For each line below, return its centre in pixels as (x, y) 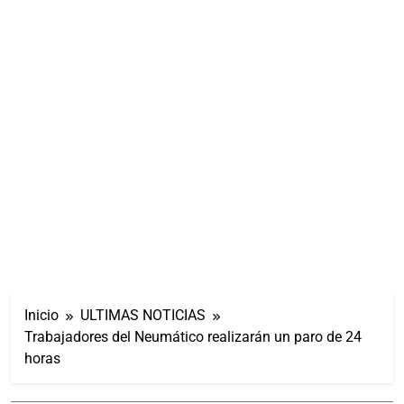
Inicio (41, 315)
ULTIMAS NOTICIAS (143, 315)
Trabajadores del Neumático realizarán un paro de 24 (193, 336)
